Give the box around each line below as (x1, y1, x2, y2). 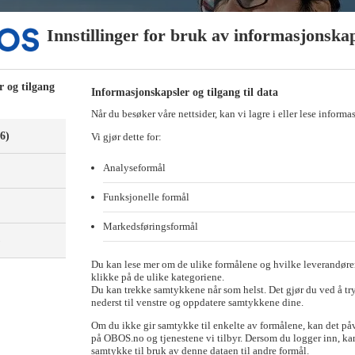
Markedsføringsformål (102, 220, 198, 232)
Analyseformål (102, 162, 166, 174)
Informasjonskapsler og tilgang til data (90, 86, 278, 98)
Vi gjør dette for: (90, 131, 162, 143)
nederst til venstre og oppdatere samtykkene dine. (90, 296, 303, 308)
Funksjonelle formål (102, 191, 189, 203)
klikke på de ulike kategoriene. (90, 271, 224, 283)
